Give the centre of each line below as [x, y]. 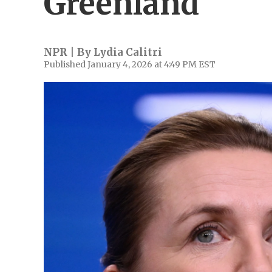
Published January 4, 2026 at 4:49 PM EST [130, 64]
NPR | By [69, 52]
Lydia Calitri [128, 52]
